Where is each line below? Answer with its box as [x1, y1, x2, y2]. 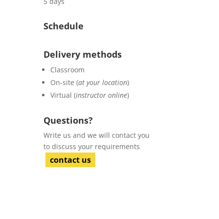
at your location [78, 77, 128, 87]
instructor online [76, 90, 128, 100]
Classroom [50, 65, 85, 74]
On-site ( [50, 77, 79, 87]
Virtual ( [50, 90, 76, 100]
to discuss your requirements [44, 142, 140, 152]
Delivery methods [44, 48, 122, 60]
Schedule [44, 20, 84, 32]
